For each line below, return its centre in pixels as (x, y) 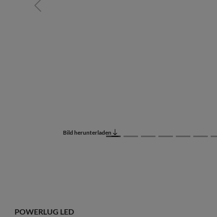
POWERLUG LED (44, 211)
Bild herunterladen (87, 132)
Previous (49, 8)
